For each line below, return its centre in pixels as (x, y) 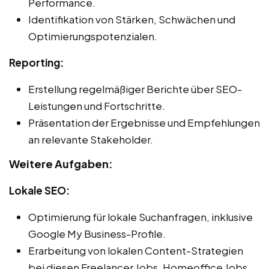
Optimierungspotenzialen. (93, 36)
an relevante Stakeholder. (91, 139)
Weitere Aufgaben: (61, 163)
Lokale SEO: (39, 190)
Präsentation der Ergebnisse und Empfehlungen (144, 122)
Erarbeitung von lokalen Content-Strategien (136, 250)
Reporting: (36, 62)
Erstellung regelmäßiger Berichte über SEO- (135, 89)
